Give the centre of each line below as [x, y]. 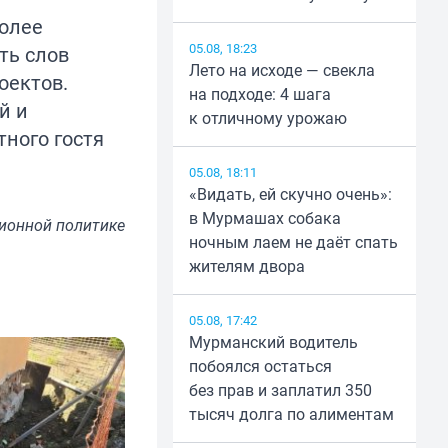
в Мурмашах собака [264, 218]
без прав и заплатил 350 [280, 390]
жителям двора [246, 266]
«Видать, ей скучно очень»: [290, 194]
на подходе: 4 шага [259, 94]
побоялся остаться [260, 366]
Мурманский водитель [273, 342]
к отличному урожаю [267, 118]
